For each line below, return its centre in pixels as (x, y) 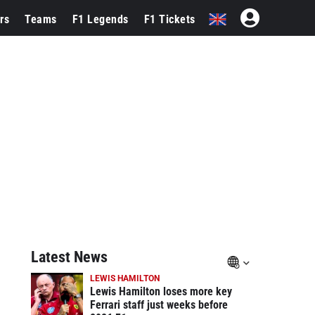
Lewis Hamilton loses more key (161, 291)
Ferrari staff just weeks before (159, 305)
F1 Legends (100, 19)
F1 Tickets (169, 19)
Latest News (69, 257)
